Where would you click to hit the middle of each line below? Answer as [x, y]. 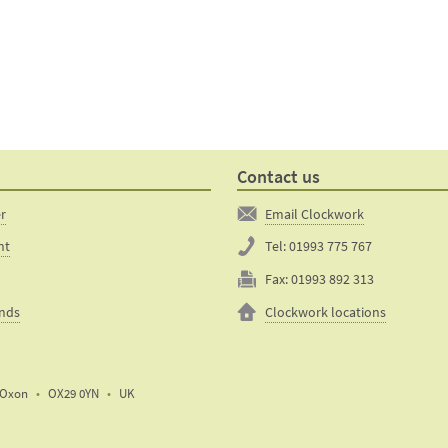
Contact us [278, 176]
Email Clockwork [314, 213]
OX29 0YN [73, 393]
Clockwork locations [325, 312]
